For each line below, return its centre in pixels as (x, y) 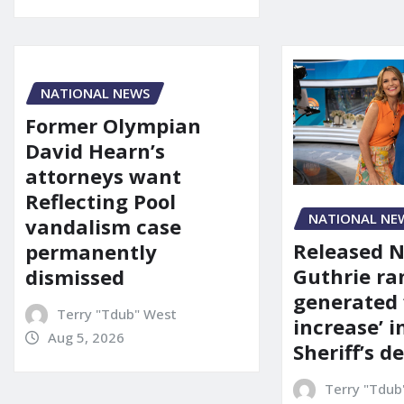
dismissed (75, 277)
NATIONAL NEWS (95, 92)
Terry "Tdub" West (116, 314)
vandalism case (103, 227)
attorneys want (103, 176)
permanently (91, 252)
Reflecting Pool (101, 202)
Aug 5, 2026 (86, 338)
